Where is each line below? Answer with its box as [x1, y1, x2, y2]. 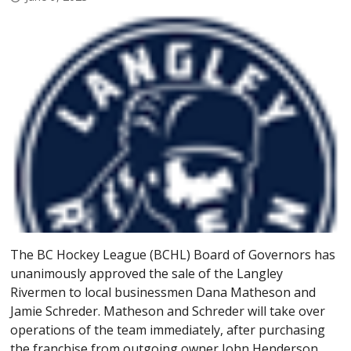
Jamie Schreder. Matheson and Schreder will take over [10, 302, 326, 320]
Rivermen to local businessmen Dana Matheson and [10, 283, 317, 301]
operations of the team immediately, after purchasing [10, 320, 326, 338]
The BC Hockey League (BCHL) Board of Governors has [10, 245, 336, 263]
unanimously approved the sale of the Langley [10, 264, 284, 282]
